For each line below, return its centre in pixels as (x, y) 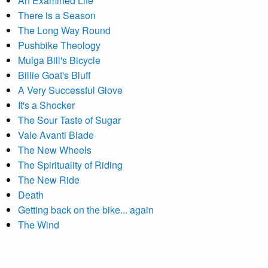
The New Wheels (55, 150)
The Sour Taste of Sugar (69, 120)
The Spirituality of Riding (70, 165)
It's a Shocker (46, 105)
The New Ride (49, 180)
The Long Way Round (64, 30)
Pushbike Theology (59, 45)
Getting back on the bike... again (86, 210)
